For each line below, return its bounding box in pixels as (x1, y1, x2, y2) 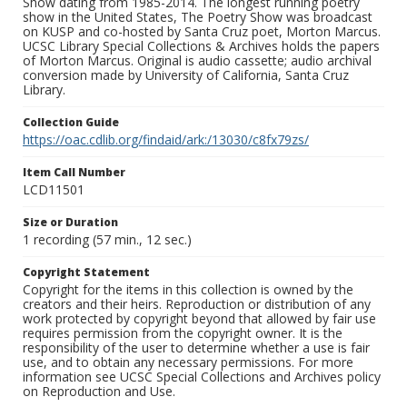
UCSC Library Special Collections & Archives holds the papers (23, 37, 380, 55)
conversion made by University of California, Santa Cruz (23, 66, 349, 84)
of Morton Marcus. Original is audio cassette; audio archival (23, 52, 372, 70)
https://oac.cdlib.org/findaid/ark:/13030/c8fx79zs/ (23, 131, 309, 149)
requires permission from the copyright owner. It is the (23, 324, 342, 342)
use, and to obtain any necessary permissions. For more (23, 353, 353, 372)
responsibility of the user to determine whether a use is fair (23, 339, 370, 357)
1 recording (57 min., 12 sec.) (23, 231, 192, 249)
